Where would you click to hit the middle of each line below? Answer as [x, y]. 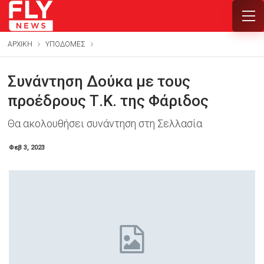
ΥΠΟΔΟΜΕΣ [65, 44]
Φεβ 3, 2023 [27, 148]
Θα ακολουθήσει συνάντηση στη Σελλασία [105, 123]
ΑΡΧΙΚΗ [20, 44]
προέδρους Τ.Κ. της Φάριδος [108, 101]
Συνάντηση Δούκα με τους [99, 81]
